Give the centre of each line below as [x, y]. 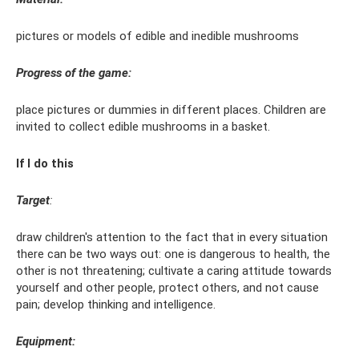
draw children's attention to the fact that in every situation [172, 238]
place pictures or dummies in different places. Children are [171, 110]
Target [33, 201]
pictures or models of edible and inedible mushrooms [157, 36]
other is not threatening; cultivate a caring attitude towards [174, 271]
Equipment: [46, 342]
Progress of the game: [74, 73]
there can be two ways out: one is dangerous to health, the [173, 254]
